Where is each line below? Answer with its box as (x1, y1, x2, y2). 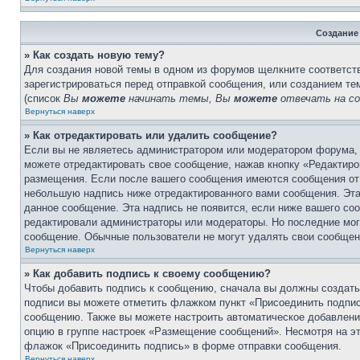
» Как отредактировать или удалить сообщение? (24, 129, 277, 141)
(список (24, 92, 63, 104)
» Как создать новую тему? (24, 49, 165, 61)
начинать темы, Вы (125, 92, 234, 104)
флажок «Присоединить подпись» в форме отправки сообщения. (24, 340, 342, 352)
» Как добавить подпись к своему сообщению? (24, 268, 271, 280)
